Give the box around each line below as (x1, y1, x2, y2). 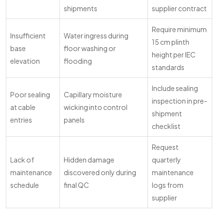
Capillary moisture (64, 90, 122, 99)
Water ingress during (64, 31, 128, 40)
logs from (152, 181, 183, 189)
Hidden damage (64, 155, 114, 164)
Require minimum (152, 25, 207, 34)
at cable (10, 103, 36, 111)
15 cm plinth (152, 37, 189, 46)
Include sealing (152, 84, 198, 92)
